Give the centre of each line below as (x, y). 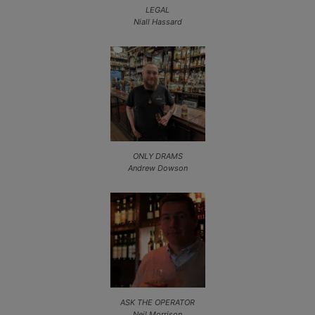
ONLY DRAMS (157, 156)
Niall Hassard (157, 21)
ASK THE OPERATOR (157, 302)
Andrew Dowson (157, 168)
